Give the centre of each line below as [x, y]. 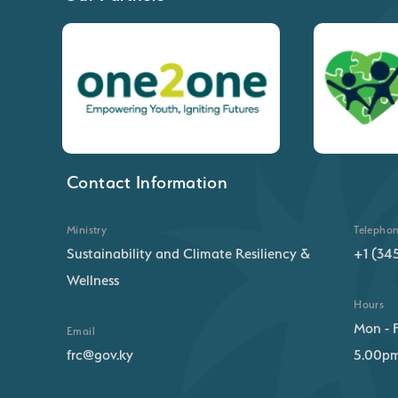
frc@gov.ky [100, 355]
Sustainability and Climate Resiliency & [188, 254]
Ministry [87, 230]
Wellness [93, 281]
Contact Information [147, 183]
